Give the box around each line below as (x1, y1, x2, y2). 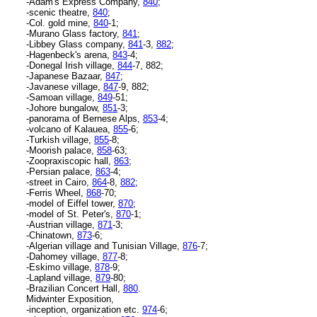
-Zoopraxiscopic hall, (26, 155, 114, 166)
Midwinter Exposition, (26, 293, 114, 304)
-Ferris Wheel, (26, 187, 86, 198)
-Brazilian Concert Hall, (26, 282, 123, 294)
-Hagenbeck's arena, (26, 49, 113, 60)
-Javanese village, (26, 81, 103, 92)
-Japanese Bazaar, (26, 70, 105, 81)
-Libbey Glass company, (26, 38, 128, 50)
